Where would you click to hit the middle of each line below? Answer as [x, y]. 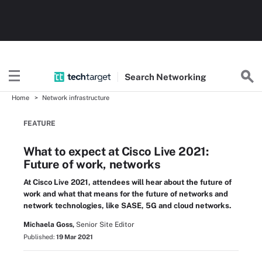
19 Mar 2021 [75, 237]
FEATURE [39, 123]
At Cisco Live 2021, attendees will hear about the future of [127, 182]
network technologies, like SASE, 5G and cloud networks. [127, 206]
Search [141, 77]
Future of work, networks [92, 164]
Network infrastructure [76, 98]
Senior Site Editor [105, 225]
